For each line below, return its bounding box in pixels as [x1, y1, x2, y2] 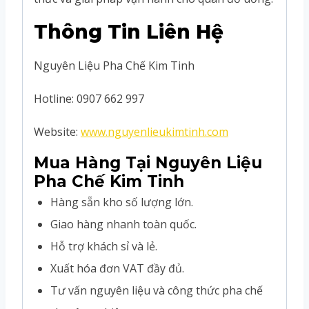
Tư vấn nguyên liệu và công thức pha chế [50, 282, 263, 298]
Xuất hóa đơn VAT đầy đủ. [50, 260, 184, 276]
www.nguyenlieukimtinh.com [81, 123, 228, 139]
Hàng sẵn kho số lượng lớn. [50, 194, 193, 210]
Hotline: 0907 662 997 [34, 90, 144, 106]
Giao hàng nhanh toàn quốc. [50, 216, 197, 232]
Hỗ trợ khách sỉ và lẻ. [50, 238, 157, 254]
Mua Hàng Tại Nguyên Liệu [34, 152, 262, 172]
